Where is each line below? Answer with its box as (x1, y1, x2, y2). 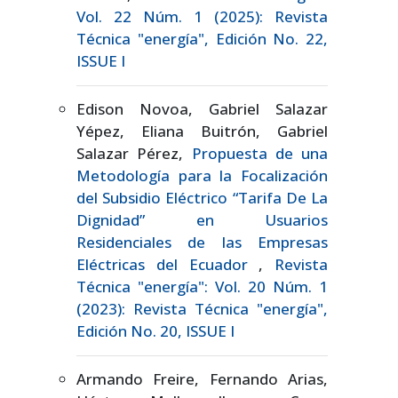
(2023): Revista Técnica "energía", (76, 298, 328, 319)
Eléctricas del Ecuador (76, 253, 259, 275)
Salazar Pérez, (76, 142, 192, 163)
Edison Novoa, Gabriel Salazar (76, 98, 328, 119)
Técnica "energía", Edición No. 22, (76, 28, 328, 49)
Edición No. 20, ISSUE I (76, 320, 235, 341)
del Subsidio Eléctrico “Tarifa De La (76, 187, 328, 208)
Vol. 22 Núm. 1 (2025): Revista (76, 5, 328, 27)
